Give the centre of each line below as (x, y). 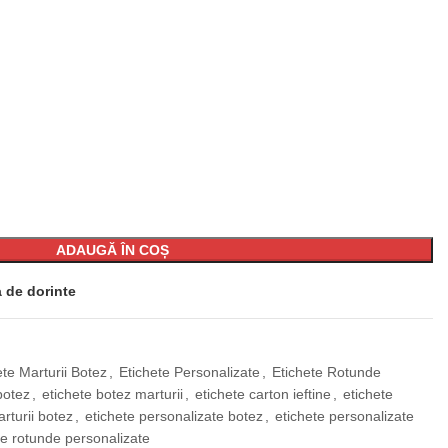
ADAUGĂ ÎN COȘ (112, 250)
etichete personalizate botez (174, 416)
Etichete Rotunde (326, 372)
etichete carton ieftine (263, 394)
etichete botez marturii (112, 394)
